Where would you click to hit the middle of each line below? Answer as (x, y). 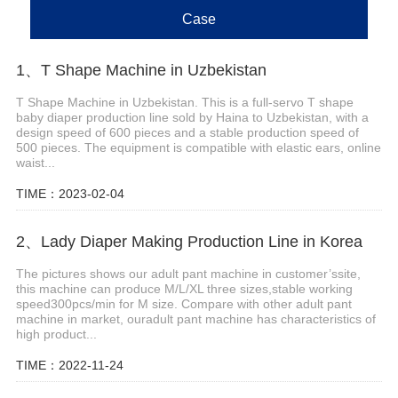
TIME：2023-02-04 (70, 194)
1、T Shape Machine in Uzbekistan (141, 71)
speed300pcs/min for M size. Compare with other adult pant (183, 303)
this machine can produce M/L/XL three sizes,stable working (184, 288)
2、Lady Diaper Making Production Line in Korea (189, 241)
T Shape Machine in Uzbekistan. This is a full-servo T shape (184, 103)
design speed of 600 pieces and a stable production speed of (187, 133)
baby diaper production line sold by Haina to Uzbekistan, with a (192, 118)
